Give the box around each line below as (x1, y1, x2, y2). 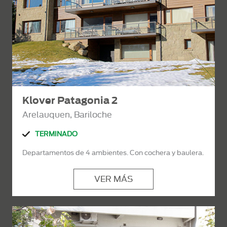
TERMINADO (35, 130, 78, 138)
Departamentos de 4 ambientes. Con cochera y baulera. (22, 148, 204, 157)
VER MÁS (94, 174, 133, 184)
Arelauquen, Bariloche (22, 110, 112, 120)
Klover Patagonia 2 (22, 95, 118, 107)
